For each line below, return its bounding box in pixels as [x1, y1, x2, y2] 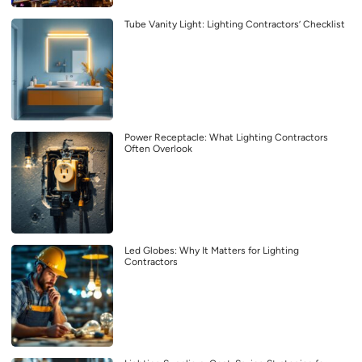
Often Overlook [124, 142, 192, 154]
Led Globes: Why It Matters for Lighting [124, 244, 299, 256]
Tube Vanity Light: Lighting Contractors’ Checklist [124, 18, 345, 30]
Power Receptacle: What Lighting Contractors [124, 131, 328, 143]
